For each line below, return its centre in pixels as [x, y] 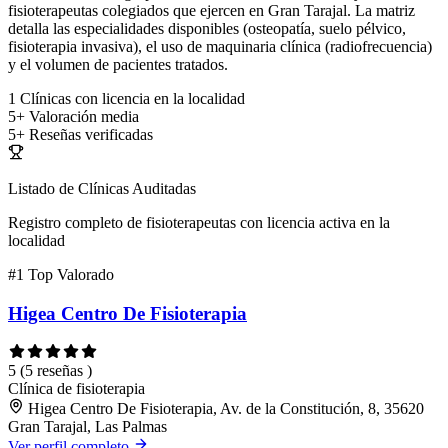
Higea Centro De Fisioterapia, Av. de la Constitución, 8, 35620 [226, 408]
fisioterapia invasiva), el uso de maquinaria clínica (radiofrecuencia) [220, 47]
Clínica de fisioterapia [76, 388]
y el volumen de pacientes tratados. [118, 65]
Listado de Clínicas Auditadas [102, 189]
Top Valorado [71, 275]
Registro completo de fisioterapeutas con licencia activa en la [199, 223]
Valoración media [84, 117]
